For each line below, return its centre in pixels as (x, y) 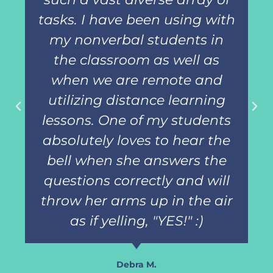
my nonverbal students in (136, 40)
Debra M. (136, 264)
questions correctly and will (136, 180)
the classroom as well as (136, 60)
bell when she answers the (136, 160)
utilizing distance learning (136, 100)
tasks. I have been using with (136, 19)
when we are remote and (136, 80)
